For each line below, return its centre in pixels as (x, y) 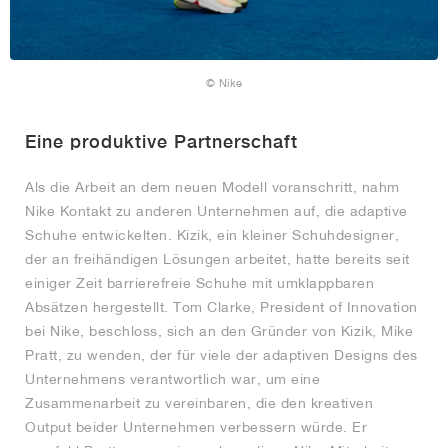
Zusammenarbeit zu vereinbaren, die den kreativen (199, 403)
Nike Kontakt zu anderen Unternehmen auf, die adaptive (216, 211)
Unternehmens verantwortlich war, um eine (172, 379)
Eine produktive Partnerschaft (161, 142)
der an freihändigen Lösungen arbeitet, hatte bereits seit (217, 259)
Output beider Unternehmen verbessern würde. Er (196, 427)
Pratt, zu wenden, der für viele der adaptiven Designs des (221, 355)
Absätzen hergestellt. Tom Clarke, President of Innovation (221, 307)
